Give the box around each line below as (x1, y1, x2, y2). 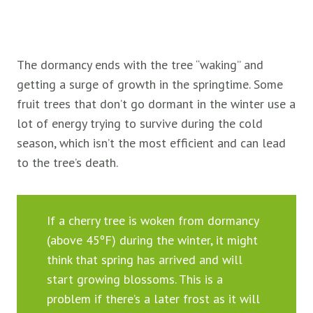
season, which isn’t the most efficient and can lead (17, 135, 286, 152)
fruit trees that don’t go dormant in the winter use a (17, 96, 296, 112)
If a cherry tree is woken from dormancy (46, 212, 259, 228)
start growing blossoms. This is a (46, 270, 223, 287)
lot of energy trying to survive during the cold (17, 115, 263, 132)
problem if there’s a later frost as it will (46, 290, 260, 307)
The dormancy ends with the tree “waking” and (17, 57, 263, 73)
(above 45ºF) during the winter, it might (46, 231, 258, 248)
